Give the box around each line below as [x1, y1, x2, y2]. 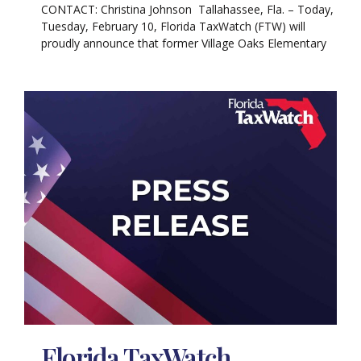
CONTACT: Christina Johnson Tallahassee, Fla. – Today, [41, 2, 334, 18]
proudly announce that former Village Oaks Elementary [41, 35, 327, 52]
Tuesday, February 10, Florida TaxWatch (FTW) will [41, 19, 306, 35]
